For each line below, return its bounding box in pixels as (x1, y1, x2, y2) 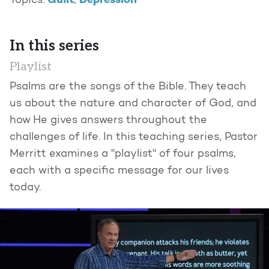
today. (10, 183, 41, 194)
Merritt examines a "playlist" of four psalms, (10, 149, 236, 160)
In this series (10, 37, 99, 55)
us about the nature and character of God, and (10, 98, 256, 110)
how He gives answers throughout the (10, 115, 207, 127)
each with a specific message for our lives (10, 166, 229, 177)
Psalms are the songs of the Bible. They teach (10, 82, 246, 93)
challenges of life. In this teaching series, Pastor (10, 132, 258, 144)
